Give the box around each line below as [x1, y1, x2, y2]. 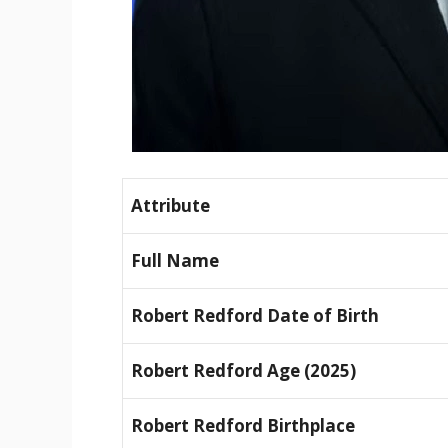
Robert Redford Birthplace [131, 413, 355, 437]
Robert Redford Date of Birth [131, 303, 379, 327]
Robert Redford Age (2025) [131, 358, 356, 382]
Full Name [131, 248, 219, 272]
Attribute [131, 193, 210, 217]
